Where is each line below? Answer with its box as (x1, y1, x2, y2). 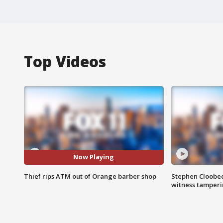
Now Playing (73, 152, 114, 162)
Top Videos (24, 51, 106, 72)
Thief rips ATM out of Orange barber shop (24, 171, 156, 181)
